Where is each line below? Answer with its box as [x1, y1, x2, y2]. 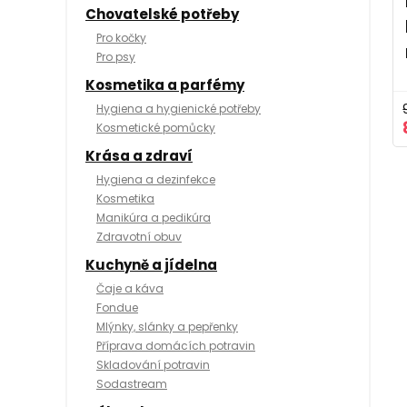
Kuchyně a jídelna [85, 255, 217, 275]
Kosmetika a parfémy [85, 75, 244, 95]
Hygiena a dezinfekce [96, 172, 215, 188]
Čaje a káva [96, 281, 164, 297]
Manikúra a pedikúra [96, 210, 211, 226]
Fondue [96, 300, 138, 316]
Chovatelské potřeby [85, 5, 239, 25]
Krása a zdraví [85, 146, 193, 166]
